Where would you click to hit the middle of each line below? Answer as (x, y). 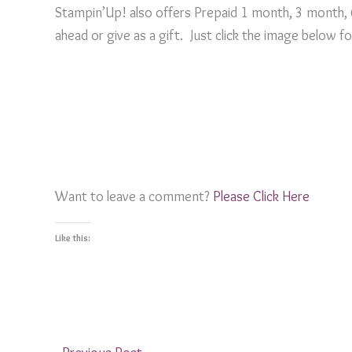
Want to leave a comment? (134, 197)
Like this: (73, 237)
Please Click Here (261, 197)
